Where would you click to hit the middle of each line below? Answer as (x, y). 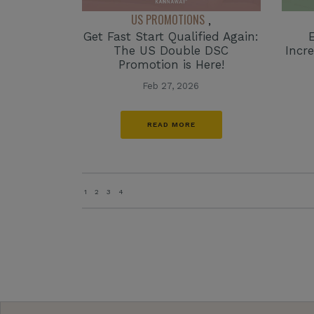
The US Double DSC (171, 50)
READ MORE (171, 124)
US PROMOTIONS (168, 19)
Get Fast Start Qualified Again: (171, 36)
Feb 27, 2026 (171, 86)
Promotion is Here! (171, 64)
